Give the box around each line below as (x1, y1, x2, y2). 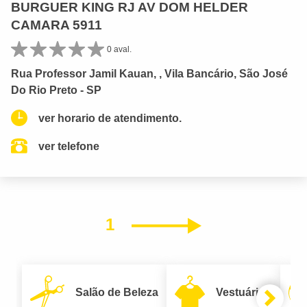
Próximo (201, 214, 267, 234)
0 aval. (107, 44, 132, 54)
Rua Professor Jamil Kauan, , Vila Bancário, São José (11, 67, 288, 79)
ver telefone (38, 140, 99, 152)
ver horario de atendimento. (38, 112, 182, 124)
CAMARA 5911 (11, 17, 102, 32)
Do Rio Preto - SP (11, 84, 101, 96)
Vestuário (216, 286, 265, 298)
